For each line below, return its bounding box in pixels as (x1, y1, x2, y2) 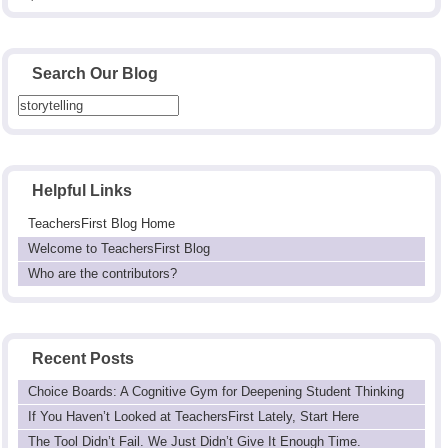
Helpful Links (32, 181, 132, 199)
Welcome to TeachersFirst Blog (28, 240, 210, 256)
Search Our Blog (32, 64, 158, 82)
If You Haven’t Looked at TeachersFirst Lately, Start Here (28, 408, 359, 424)
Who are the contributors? (28, 265, 177, 281)
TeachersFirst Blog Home (28, 215, 175, 231)
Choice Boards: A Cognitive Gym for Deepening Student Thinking (28, 383, 404, 399)
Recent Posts (32, 349, 134, 367)
